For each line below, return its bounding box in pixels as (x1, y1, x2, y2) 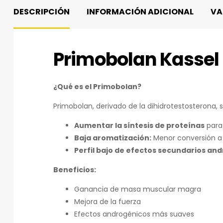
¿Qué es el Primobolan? (53, 81, 141, 92)
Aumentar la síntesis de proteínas (74, 120, 205, 130)
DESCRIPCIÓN (13, 6, 70, 17)
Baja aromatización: (74, 132, 151, 143)
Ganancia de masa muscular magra (74, 184, 201, 194)
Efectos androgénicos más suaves (74, 209, 194, 219)
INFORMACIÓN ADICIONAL (87, 6, 194, 17)
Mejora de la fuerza (74, 196, 141, 207)
